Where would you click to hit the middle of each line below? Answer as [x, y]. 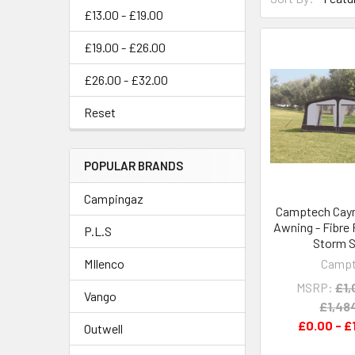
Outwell [103, 328]
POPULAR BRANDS [134, 166]
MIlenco [104, 263]
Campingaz [114, 198]
